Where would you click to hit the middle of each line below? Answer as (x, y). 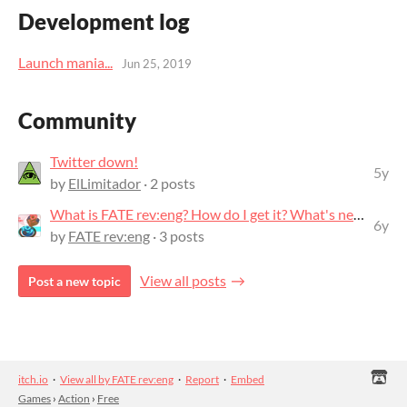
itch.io (33, 380)
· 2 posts (168, 184)
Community (77, 121)
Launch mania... (65, 62)
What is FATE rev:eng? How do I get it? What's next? (359, 214)
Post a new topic (74, 282)
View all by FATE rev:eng (117, 380)
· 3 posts (177, 236)
